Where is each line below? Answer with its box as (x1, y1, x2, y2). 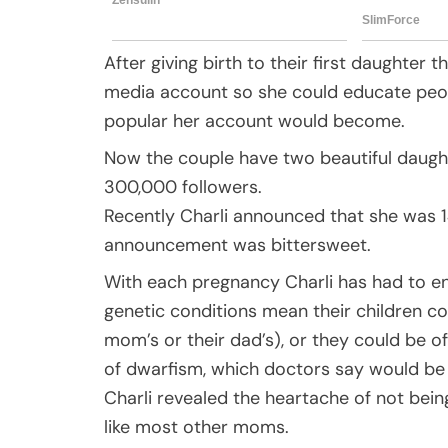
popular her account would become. (104, 108, 405, 133)
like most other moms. (104, 414, 289, 439)
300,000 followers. (104, 174, 262, 199)
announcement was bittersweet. (104, 232, 371, 257)
